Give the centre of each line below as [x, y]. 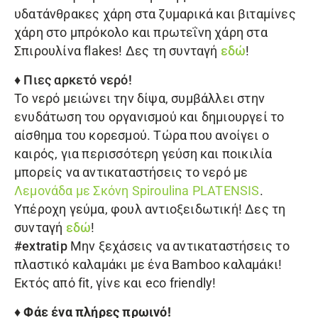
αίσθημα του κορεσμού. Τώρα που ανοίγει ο [142, 136]
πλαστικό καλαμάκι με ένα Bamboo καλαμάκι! [148, 265]
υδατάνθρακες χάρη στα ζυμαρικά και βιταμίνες [155, 14]
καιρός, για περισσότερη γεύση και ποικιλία [143, 154]
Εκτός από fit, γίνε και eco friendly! [115, 283]
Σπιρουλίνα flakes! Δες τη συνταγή [117, 51]
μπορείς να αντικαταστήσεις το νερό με [131, 172]
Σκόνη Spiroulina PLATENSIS [176, 191]
